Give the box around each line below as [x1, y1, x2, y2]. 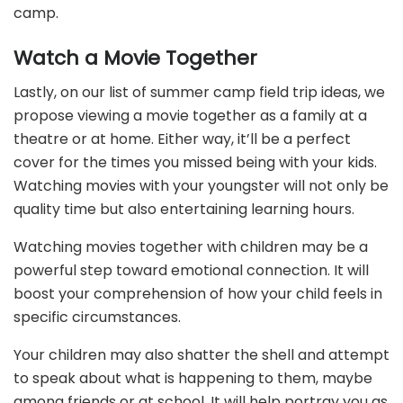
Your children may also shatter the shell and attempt [13, 345, 390, 366]
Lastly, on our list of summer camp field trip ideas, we [13, 82, 385, 103]
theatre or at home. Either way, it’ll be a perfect [13, 129, 351, 150]
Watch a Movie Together [13, 43, 257, 72]
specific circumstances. [13, 307, 181, 328]
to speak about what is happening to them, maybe [13, 368, 372, 390]
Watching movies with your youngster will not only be [13, 175, 389, 197]
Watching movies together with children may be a [13, 237, 368, 258]
